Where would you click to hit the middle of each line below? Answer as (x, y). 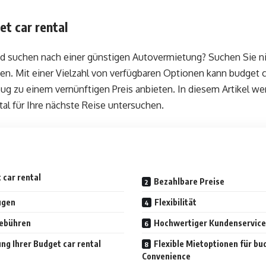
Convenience (166, 256)
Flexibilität (175, 202)
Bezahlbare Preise (189, 181)
